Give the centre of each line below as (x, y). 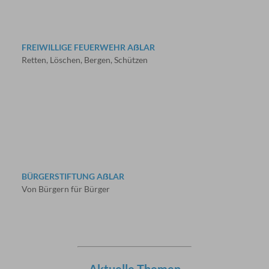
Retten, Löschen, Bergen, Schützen (84, 60)
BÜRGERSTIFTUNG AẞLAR (73, 176)
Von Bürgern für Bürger (65, 189)
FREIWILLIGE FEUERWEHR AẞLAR (88, 47)
